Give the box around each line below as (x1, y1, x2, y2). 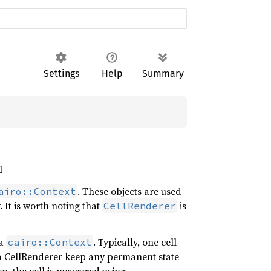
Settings (43, 68, 79, 79)
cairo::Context (7, 236, 92, 248)
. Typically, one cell (93, 235, 177, 249)
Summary (142, 68, 184, 79)
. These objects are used (77, 184, 181, 198)
